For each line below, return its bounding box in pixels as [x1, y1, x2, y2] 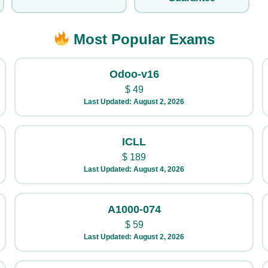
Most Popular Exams [69, 31, 215, 47]
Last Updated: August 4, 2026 [84, 165, 184, 173]
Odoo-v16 [109, 68, 159, 80]
